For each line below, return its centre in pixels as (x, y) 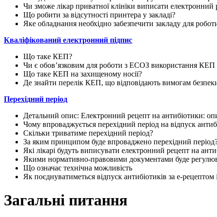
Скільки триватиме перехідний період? (88, 133)
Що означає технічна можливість (78, 168)
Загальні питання (66, 200)
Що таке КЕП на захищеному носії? (83, 74)
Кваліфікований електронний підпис (68, 40)
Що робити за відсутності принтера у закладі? (99, 15)
